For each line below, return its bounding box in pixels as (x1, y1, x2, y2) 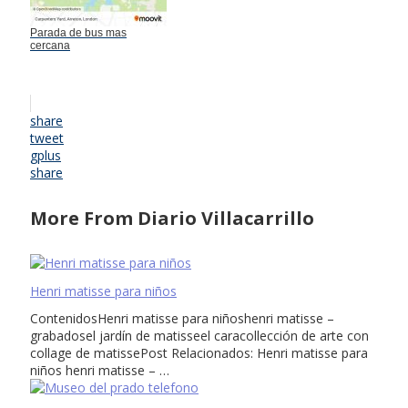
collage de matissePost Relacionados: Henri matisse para (30, 344, 368, 362)
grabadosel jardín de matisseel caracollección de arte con (30, 327, 369, 345)
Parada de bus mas (30, 26, 127, 40)
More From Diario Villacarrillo (30, 205, 314, 230)
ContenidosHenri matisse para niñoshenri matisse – (30, 310, 334, 328)
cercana (30, 39, 70, 53)
